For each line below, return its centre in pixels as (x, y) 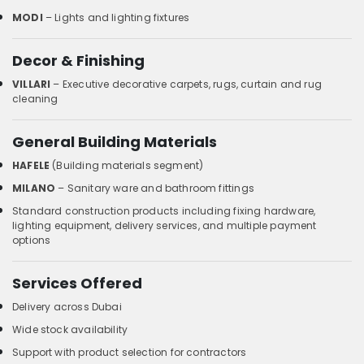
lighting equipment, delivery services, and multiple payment (165, 225)
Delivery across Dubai (67, 306)
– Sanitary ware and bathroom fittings (155, 188)
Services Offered (77, 283)
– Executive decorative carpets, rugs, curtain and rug (186, 84)
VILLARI (32, 84)
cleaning (35, 98)
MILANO (34, 188)
